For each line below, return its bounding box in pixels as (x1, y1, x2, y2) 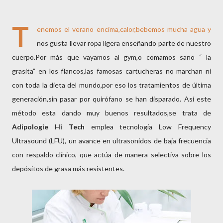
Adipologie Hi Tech (12, 122, 85, 131)
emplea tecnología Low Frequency (84, 122, 212, 131)
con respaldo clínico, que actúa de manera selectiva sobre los (12, 150, 211, 159)
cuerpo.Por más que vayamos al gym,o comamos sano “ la (12, 53, 211, 61)
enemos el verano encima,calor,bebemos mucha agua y (37, 25, 211, 33)
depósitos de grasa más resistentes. (12, 164, 126, 173)
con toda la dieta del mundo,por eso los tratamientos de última (12, 81, 211, 89)
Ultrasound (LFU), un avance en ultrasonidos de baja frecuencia (12, 136, 211, 145)
